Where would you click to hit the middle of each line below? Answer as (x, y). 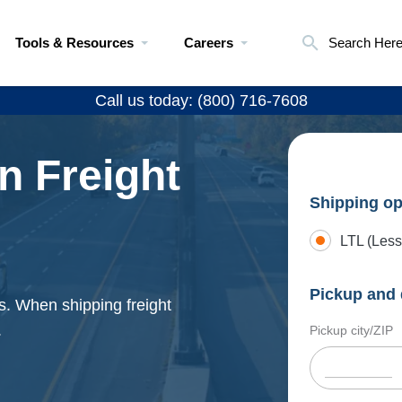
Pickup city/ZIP (351, 330)
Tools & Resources (74, 43)
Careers (209, 43)
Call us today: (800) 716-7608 (201, 100)
